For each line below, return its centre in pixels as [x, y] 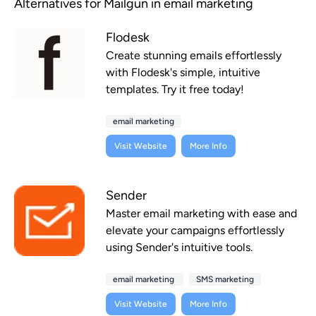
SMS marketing [225, 280]
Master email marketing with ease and [201, 214]
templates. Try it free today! [175, 90]
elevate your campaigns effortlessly [195, 231]
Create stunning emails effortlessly [194, 56]
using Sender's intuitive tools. [179, 248]
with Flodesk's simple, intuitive [183, 73]
